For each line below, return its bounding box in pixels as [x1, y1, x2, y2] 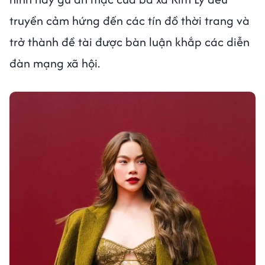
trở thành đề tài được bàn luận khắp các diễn [9, 33, 250, 51]
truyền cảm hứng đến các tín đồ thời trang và [9, 12, 250, 30]
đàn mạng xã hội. [9, 54, 100, 72]
